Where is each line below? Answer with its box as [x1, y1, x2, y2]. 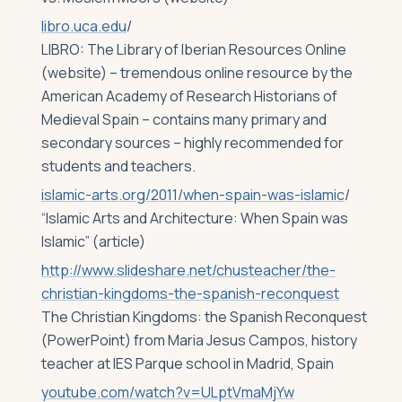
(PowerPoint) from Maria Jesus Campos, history [41, 330, 357, 350]
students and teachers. [41, 156, 196, 176]
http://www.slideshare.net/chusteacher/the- [41, 260, 336, 280]
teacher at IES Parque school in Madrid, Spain [41, 354, 334, 373]
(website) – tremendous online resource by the [41, 63, 353, 83]
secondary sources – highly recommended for [41, 133, 344, 153]
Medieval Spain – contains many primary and [41, 109, 327, 129]
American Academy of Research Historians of [41, 86, 337, 106]
